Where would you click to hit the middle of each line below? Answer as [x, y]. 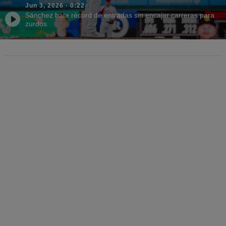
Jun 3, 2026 [44, 5]
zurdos [36, 23]
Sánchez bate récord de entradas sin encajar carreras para [120, 15]
